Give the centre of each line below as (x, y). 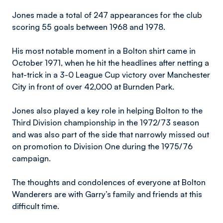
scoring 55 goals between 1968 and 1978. (89, 27)
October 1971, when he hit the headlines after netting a (111, 63)
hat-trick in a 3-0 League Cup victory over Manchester (111, 75)
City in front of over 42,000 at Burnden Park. (93, 87)
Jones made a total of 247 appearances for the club (107, 15)
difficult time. (36, 206)
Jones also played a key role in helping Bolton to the (107, 111)
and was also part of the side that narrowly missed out (111, 134)
